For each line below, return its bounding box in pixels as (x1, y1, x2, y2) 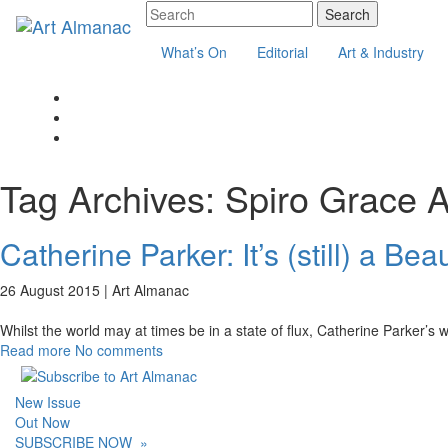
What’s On (161, 42, 227, 62)
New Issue (15, 392, 81, 412)
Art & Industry (338, 42, 424, 62)
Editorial (257, 42, 308, 62)
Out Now (15, 412, 70, 432)
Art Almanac (112, 280, 189, 300)
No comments (75, 340, 163, 360)
